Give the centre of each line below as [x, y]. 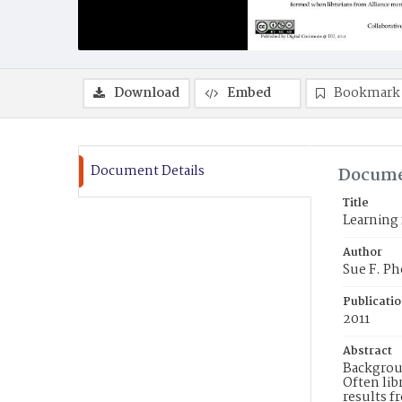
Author [363, 253]
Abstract [367, 351]
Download [147, 93]
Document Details [148, 171]
